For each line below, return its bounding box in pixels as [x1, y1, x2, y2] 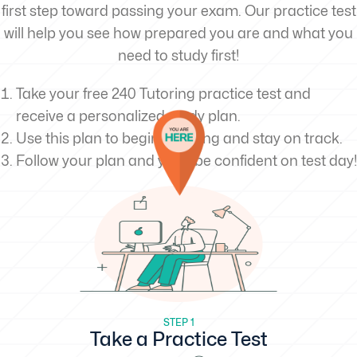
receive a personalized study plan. [16, 108, 241, 124]
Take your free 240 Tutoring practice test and [16, 85, 311, 102]
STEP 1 [163, 316, 194, 328]
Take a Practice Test [89, 328, 268, 351]
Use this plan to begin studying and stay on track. [16, 130, 343, 147]
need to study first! [118, 47, 239, 64]
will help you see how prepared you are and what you [4, 25, 353, 41]
